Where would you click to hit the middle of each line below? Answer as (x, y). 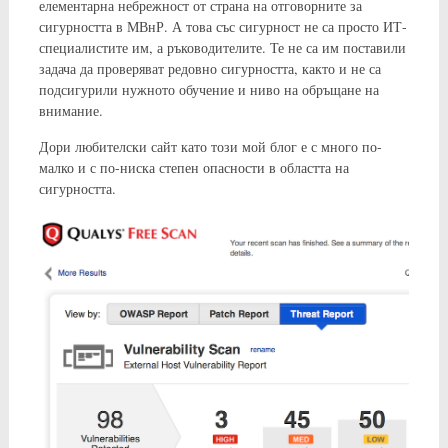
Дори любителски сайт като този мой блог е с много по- (210, 146)
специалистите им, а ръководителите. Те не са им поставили (222, 47)
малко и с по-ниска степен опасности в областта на (193, 167)
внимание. (70, 110)
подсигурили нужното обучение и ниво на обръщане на (208, 89)
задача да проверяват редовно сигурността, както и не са (209, 68)
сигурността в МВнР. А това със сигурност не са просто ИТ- (222, 26)
